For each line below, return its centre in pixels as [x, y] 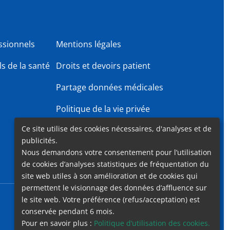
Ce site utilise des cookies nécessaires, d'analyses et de [117, 128]
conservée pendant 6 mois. [68, 211]
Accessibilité [65, 207]
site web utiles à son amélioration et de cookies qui [110, 176]
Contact [99, 207]
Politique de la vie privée [103, 109]
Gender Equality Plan [97, 130]
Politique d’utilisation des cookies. [152, 223]
